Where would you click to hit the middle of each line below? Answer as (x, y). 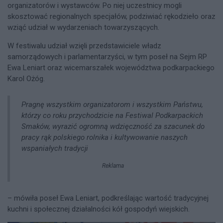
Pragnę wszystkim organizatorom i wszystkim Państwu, (112, 105)
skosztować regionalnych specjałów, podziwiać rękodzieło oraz (111, 17)
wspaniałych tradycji (56, 149)
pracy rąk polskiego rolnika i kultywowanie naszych (104, 138)
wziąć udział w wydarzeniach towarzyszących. (83, 28)
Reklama (113, 166)
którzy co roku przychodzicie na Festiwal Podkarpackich (112, 116)
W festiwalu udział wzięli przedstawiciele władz (84, 46)
